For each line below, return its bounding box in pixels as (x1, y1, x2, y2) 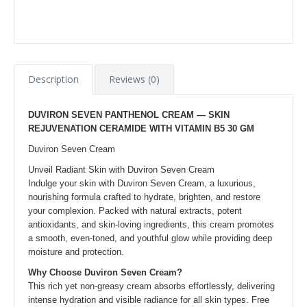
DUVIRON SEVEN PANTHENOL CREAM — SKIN (28, 110, 230, 120)
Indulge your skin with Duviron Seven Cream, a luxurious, (28, 178, 256, 188)
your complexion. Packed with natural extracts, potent (28, 206, 242, 216)
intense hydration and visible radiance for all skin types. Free (28, 295, 269, 305)
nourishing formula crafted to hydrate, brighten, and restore (28, 192, 260, 202)
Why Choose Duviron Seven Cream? (28, 267, 182, 278)
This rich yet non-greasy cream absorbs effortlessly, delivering (28, 281, 275, 291)
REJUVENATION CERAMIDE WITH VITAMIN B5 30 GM (28, 123, 254, 134)
